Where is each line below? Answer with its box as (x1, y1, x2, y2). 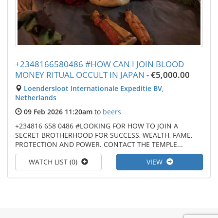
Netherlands (15, 92, 56, 102)
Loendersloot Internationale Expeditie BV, (24, 83, 164, 93)
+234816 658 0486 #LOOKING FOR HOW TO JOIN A (15, 121, 178, 130)
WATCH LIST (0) (29, 157, 81, 166)
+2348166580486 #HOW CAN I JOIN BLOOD (15, 58, 184, 70)
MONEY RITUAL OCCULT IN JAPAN (15, 69, 145, 80)
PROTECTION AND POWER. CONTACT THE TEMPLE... (15, 139, 183, 149)
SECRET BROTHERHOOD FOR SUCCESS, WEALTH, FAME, (15, 130, 192, 140)
